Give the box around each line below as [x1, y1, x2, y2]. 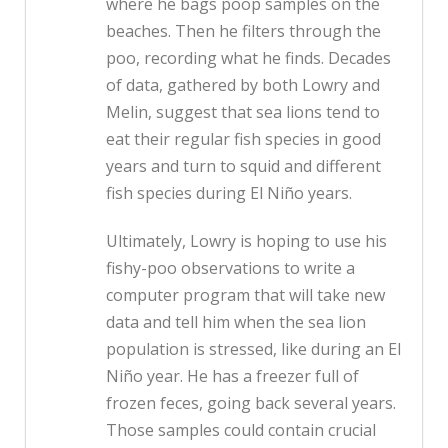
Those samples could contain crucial [106, 419, 376, 442]
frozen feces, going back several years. [106, 392, 396, 415]
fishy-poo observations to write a [106, 257, 355, 280]
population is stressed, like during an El [106, 338, 401, 361]
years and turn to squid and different [106, 155, 381, 178]
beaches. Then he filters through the [106, 20, 381, 43]
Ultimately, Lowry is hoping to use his [106, 230, 387, 253]
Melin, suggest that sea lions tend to [106, 101, 380, 124]
